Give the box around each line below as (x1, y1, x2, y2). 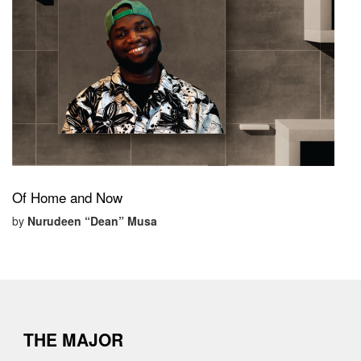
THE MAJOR (23, 326, 123, 351)
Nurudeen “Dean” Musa (27, 213, 157, 230)
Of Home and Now (12, 187, 122, 208)
